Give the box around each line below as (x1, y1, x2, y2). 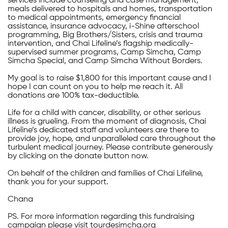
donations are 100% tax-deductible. (8, 92, 141, 100)
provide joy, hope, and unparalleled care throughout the (8, 135, 215, 144)
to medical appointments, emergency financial (8, 14, 181, 22)
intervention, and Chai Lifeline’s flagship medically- (8, 40, 193, 48)
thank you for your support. (8, 178, 108, 187)
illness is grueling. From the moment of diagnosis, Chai (8, 118, 206, 126)
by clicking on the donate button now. (8, 152, 149, 161)
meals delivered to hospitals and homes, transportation (8, 5, 212, 14)
